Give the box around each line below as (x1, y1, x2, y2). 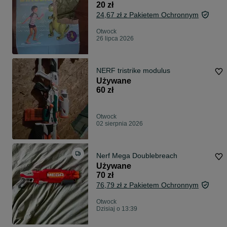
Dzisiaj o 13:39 (96, 205, 137, 213)
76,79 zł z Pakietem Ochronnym (96, 181, 199, 190)
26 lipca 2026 (96, 35, 134, 43)
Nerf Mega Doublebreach (96, 152, 177, 160)
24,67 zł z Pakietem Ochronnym (96, 11, 199, 19)
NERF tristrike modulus (96, 66, 170, 75)
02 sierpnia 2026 (96, 120, 143, 128)
